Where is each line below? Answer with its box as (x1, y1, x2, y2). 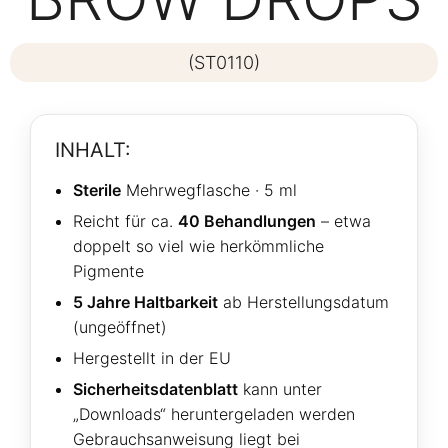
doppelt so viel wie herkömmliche (73, 236, 324, 257)
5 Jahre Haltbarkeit (73, 292, 218, 313)
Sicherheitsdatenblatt (73, 379, 238, 400)
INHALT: (55, 137, 131, 162)
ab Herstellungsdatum (218, 292, 389, 313)
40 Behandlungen (178, 211, 316, 232)
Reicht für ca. (73, 211, 178, 232)
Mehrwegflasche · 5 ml (121, 180, 297, 201)
